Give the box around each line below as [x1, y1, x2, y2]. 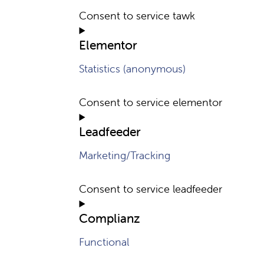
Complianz [79, 210, 141, 226]
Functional [79, 235, 130, 249]
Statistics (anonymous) [79, 62, 186, 75]
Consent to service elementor [79, 95, 223, 109]
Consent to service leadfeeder [79, 182, 223, 196]
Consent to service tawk [79, 9, 196, 22]
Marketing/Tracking [79, 148, 171, 162]
